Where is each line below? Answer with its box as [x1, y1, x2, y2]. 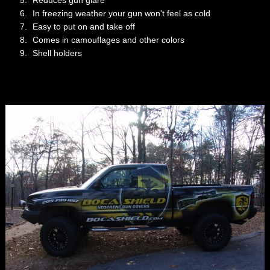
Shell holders [32, 48, 82, 58]
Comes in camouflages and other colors [32, 35, 184, 45]
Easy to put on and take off [32, 22, 135, 32]
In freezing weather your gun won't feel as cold [32, 8, 210, 19]
